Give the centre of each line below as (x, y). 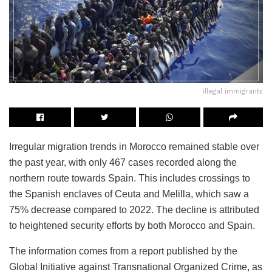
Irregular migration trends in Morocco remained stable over (134, 146)
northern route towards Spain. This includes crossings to (130, 178)
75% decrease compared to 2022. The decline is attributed (134, 209)
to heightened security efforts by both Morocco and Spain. (132, 225)
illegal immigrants (233, 91)
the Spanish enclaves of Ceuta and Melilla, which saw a (129, 194)
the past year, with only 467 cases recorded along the (123, 162)
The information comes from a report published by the (123, 251)
